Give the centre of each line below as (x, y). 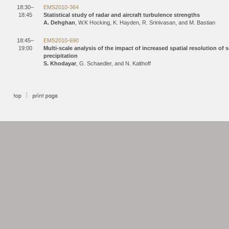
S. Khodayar (60, 63)
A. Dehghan (59, 22)
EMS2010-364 (61, 7)
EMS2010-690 (61, 40)
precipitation (61, 56)
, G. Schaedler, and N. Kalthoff (113, 63)
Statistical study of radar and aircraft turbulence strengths (122, 15)
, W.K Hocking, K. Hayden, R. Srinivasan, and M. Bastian (145, 22)
